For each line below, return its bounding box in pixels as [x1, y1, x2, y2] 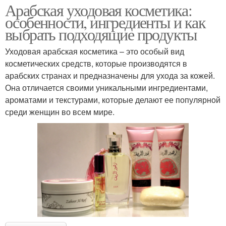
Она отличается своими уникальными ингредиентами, [5, 81, 208, 93]
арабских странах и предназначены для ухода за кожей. [5, 69, 215, 81]
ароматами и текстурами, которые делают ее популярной [5, 93, 220, 105]
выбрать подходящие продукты [5, 23, 197, 45]
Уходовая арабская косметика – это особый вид [5, 45, 184, 57]
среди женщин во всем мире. [5, 105, 115, 118]
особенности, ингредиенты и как [5, 11, 205, 33]
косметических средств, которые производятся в [5, 57, 187, 69]
